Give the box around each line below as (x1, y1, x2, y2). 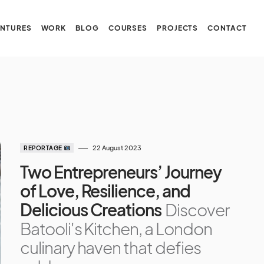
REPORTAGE (24, 144, 64, 151)
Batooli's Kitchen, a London (20, 218, 212, 239)
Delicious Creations (20, 199, 162, 220)
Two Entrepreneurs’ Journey (20, 161, 222, 182)
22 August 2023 (93, 144, 142, 151)
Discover (165, 199, 230, 220)
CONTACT (207, 24, 247, 32)
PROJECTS (157, 24, 199, 32)
